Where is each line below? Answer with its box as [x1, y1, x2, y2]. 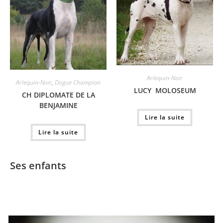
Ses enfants [10, 158, 66, 172]
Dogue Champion [55, 78, 101, 87]
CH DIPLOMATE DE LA [21, 90, 95, 100]
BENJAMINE [39, 100, 78, 110]
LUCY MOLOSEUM [133, 85, 196, 95]
